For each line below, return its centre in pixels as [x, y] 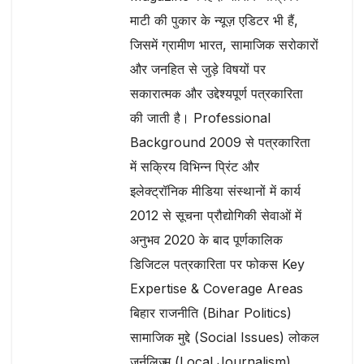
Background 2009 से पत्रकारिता [220, 142]
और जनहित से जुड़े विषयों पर [198, 69]
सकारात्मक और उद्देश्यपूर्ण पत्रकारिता [217, 93]
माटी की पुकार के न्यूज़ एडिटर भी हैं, [214, 20]
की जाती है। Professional [200, 117]
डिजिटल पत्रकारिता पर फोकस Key [217, 264]
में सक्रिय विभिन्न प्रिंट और [195, 166]
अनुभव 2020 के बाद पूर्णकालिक [206, 239]
